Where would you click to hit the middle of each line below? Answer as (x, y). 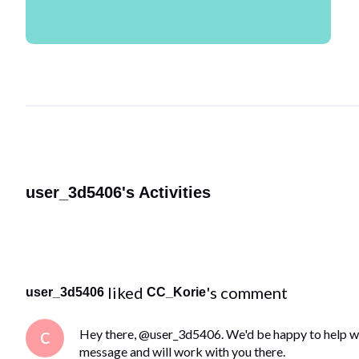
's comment (247, 293)
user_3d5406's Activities (118, 192)
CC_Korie (176, 292)
